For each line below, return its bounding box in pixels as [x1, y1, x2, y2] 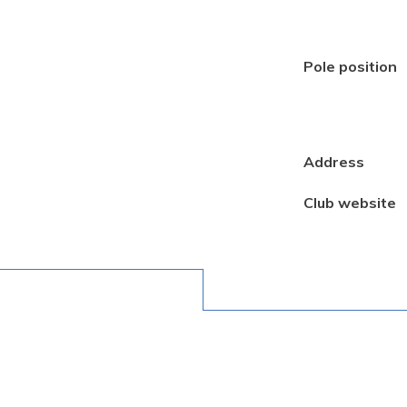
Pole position [303, 56, 397, 75]
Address [303, 152, 364, 171]
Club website [303, 193, 396, 212]
